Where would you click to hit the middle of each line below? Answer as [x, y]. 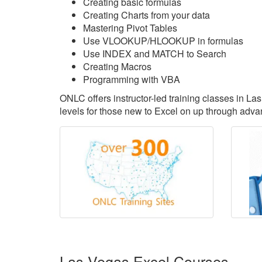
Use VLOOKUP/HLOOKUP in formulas [163, 41]
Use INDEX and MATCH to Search [155, 54]
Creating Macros [117, 66]
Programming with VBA [132, 79]
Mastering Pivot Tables [130, 28]
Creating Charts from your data [146, 15]
